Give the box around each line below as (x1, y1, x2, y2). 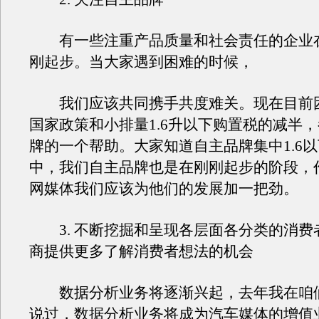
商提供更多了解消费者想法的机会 (29, 243, 253, 260)
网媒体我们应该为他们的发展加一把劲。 (29, 180, 298, 197)
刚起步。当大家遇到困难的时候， (29, 53, 253, 70)
